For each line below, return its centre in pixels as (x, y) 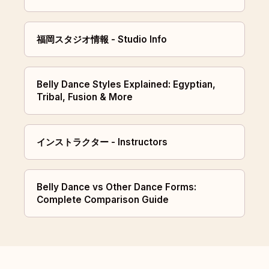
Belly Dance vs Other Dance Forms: (116, 187)
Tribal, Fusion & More (85, 97)
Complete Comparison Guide (103, 200)
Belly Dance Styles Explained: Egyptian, (126, 85)
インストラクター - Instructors (102, 142)
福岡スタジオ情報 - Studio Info (102, 40)
